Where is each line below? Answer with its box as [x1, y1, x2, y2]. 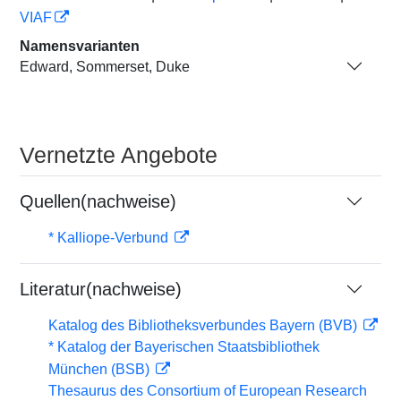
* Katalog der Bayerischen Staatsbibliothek [48, 339, 320, 354]
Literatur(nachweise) [20, 279, 182, 299]
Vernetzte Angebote [20, 142, 218, 167]
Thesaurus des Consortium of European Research [48, 383, 367, 398]
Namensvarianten [20, 38, 140, 54]
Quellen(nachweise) [20, 192, 176, 211]
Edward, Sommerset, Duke [20, 58, 190, 74]
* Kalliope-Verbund [48, 230, 172, 245]
